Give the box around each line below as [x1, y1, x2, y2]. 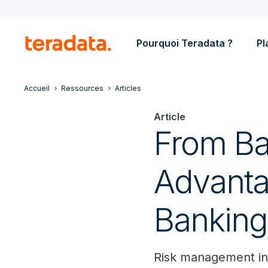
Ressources [61, 84, 103, 93]
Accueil [24, 84, 50, 93]
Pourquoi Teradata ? [136, 37, 233, 49]
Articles [115, 84, 141, 93]
